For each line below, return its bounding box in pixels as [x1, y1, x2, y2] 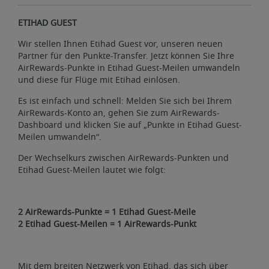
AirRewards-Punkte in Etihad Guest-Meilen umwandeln [18, 61, 240, 74]
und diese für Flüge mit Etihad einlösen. [18, 73, 180, 86]
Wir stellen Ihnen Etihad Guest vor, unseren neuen [18, 37, 223, 50]
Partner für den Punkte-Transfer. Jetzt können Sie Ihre [18, 49, 234, 62]
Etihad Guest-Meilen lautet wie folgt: [18, 163, 166, 177]
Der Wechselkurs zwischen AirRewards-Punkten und [18, 151, 229, 165]
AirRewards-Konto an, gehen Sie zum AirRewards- [18, 106, 220, 119]
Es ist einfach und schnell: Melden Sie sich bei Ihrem [18, 94, 232, 107]
